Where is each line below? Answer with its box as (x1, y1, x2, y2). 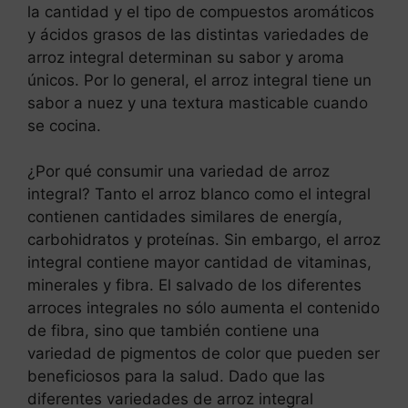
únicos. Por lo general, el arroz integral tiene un (27, 70, 372, 89)
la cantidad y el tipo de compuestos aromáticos (27, 2, 374, 21)
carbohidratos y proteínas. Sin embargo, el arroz (27, 230, 381, 250)
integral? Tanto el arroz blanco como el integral (27, 185, 371, 204)
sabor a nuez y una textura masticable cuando (27, 93, 368, 112)
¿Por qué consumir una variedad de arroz (27, 162, 330, 181)
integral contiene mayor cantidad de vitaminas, (27, 253, 372, 272)
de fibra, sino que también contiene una (27, 321, 320, 341)
